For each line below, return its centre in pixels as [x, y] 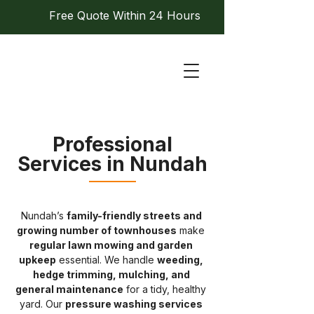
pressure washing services [135, 304]
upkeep [37, 260]
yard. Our [42, 304]
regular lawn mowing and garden [112, 245]
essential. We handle [107, 260]
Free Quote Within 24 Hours [123, 15]
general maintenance [69, 289]
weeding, [181, 260]
